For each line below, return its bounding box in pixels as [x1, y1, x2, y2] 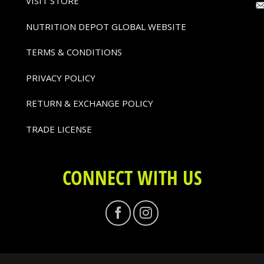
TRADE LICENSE [26, 123, 92, 135]
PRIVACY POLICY [26, 71, 95, 84]
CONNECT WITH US [62, 164, 202, 192]
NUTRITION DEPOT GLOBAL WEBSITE [26, 20, 186, 32]
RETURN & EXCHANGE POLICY [26, 97, 153, 110]
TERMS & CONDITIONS [26, 46, 122, 58]
